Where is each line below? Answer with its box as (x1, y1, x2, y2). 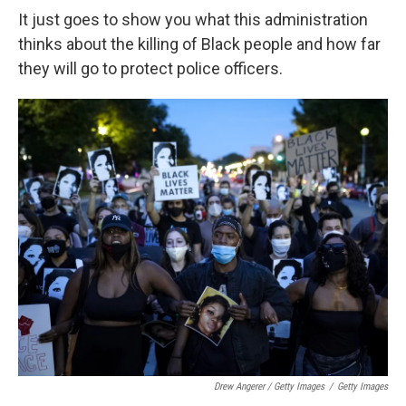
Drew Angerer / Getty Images (214, 381, 324, 392)
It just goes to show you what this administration (18, 10, 368, 29)
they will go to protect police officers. (18, 59, 283, 78)
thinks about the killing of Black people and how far (18, 34, 381, 53)
